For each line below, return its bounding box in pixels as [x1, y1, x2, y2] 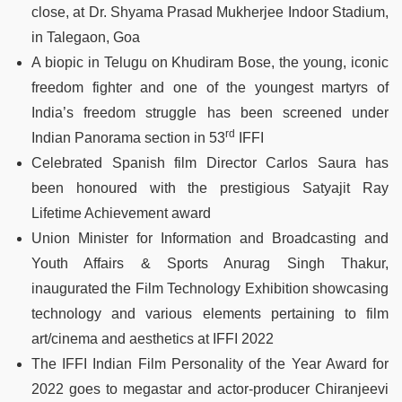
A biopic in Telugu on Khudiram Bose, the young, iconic [31, 54, 389, 70]
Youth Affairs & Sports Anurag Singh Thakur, [31, 255, 389, 271]
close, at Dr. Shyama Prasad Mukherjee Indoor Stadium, [31, 4, 389, 20]
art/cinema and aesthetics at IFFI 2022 [31, 330, 274, 346]
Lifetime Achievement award [31, 205, 211, 221]
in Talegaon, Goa [31, 29, 140, 45]
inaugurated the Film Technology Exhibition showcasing [31, 280, 389, 296]
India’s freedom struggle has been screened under [31, 104, 389, 120]
